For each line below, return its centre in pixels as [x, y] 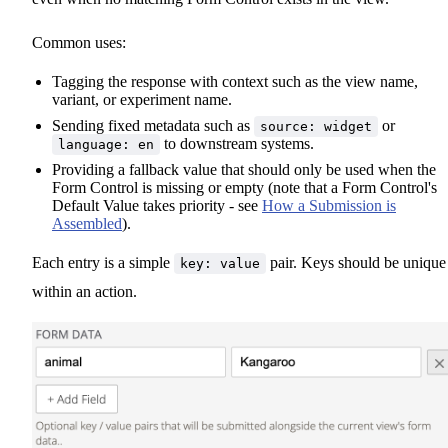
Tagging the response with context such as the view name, [235, 81]
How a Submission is [329, 205]
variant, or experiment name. [142, 99]
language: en [106, 144]
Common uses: [79, 42]
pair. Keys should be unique [356, 262]
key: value [220, 263]
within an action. [84, 291]
